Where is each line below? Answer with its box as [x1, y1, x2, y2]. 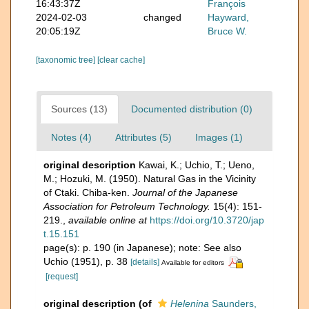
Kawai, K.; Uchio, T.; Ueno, [139, 159, 255, 170]
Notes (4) [51, 131, 92, 143]
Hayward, [208, 11, 250, 23]
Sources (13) [51, 103, 108, 114]
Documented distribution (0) [131, 103, 252, 114]
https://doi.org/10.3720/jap [150, 214, 264, 226]
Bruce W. [208, 25, 248, 37]
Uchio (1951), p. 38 [43, 255, 130, 267]
